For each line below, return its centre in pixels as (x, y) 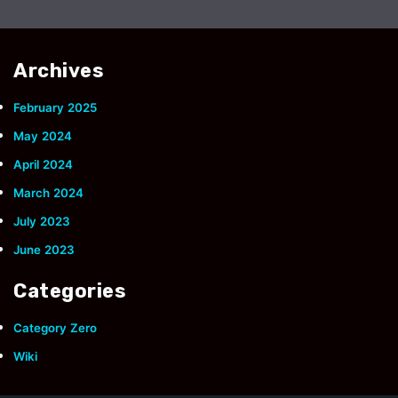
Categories (70, 291)
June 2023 (44, 250)
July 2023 (42, 221)
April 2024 (43, 164)
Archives (59, 71)
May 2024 (43, 136)
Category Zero (55, 328)
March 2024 (48, 193)
